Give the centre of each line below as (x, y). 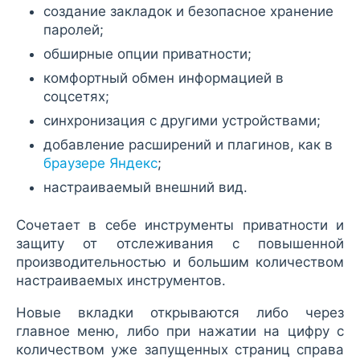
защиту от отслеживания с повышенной (180, 243)
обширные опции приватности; (147, 53)
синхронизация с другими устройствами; (182, 120)
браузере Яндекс (100, 163)
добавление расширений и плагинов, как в (188, 144)
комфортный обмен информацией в (164, 78)
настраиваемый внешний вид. (145, 187)
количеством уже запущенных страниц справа (180, 349)
